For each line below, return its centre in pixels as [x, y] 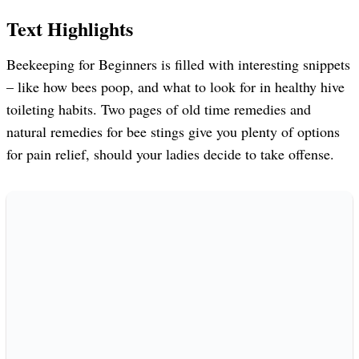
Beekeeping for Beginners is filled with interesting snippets [178, 64]
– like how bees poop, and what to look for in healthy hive [175, 86]
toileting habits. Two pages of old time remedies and [159, 109]
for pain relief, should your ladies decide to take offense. [170, 153]
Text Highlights [70, 28]
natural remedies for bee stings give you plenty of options [173, 131]
